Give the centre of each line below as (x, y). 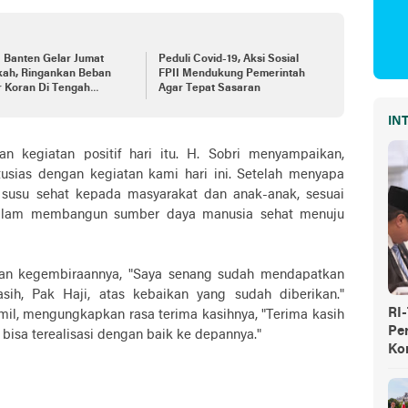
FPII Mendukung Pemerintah (231, 73)
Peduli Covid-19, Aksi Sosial (228, 59)
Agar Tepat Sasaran (209, 88)
